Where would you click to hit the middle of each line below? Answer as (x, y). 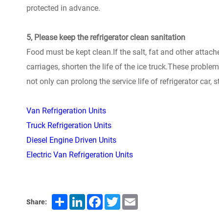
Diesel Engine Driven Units (71, 140)
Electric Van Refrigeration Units (79, 155)
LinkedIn (99, 198)
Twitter (132, 198)
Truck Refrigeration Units (69, 125)
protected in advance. (63, 8)
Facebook (119, 198)
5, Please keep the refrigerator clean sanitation (106, 37)
